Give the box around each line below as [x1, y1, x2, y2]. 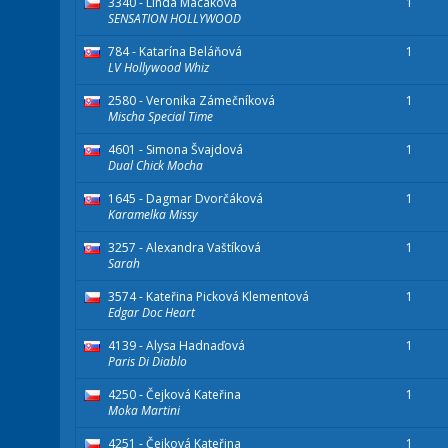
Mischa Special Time [108, 108, 213, 126]
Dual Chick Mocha [108, 157, 203, 175]
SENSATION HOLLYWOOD [108, 10, 241, 28]
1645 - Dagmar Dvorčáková [108, 190, 263, 208]
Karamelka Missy [108, 206, 198, 224]
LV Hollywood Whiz [108, 59, 209, 77]
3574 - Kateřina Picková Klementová [108, 288, 309, 306]
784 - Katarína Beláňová [108, 43, 242, 61]
